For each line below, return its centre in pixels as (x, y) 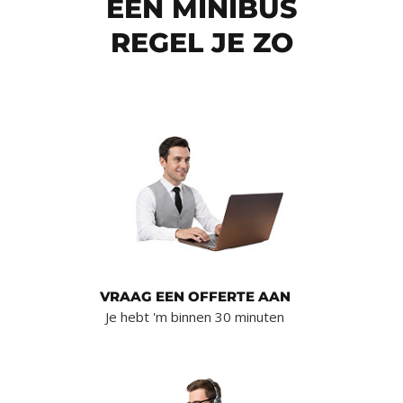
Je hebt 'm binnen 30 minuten (195, 317)
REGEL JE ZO (201, 43)
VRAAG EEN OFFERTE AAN (195, 296)
